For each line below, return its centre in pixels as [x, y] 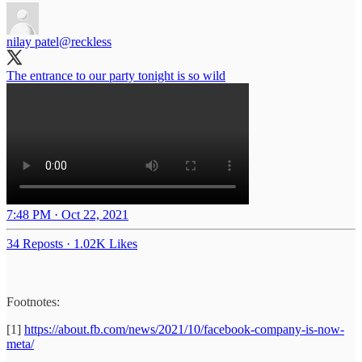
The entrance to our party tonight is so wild [116, 76]
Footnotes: [33, 302]
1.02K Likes [105, 244]
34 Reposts [35, 244]
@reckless [85, 42]
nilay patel [33, 42]
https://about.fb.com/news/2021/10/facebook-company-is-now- [184, 330]
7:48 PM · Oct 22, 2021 [67, 215]
